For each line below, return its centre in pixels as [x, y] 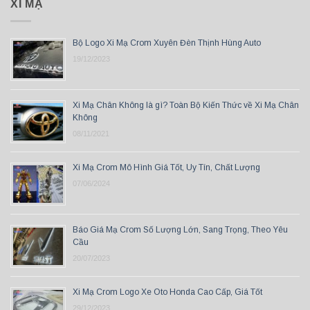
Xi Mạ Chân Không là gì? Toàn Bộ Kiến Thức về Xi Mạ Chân [186, 105]
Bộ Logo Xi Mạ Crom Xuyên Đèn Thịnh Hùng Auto [167, 43]
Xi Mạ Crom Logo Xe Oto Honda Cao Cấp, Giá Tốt [167, 292]
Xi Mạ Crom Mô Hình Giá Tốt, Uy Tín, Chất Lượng [166, 167]
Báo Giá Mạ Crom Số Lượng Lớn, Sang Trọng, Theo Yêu [180, 229]
